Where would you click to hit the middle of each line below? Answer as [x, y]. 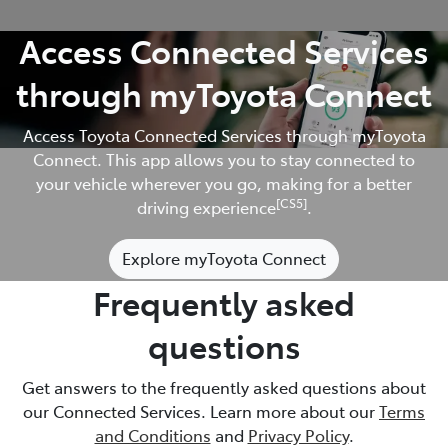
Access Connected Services [224, 49]
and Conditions [152, 434]
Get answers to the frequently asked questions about [224, 386]
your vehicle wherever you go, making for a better [224, 182]
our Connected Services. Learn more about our [201, 410]
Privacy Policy [298, 434]
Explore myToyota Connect [224, 257]
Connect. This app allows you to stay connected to [224, 158]
